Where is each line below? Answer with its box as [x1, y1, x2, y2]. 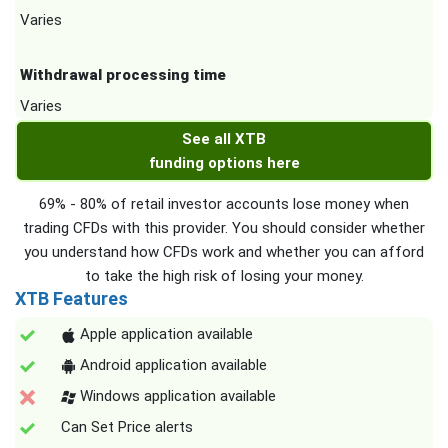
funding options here [148, 154, 300, 172]
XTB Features [15, 288, 128, 309]
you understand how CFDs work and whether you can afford [24, 243, 424, 261]
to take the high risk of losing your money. [84, 267, 364, 285]
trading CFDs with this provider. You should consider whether [23, 219, 425, 237]
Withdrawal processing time [20, 66, 226, 84]
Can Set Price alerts [61, 418, 193, 436]
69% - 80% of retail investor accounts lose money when [39, 195, 409, 213]
